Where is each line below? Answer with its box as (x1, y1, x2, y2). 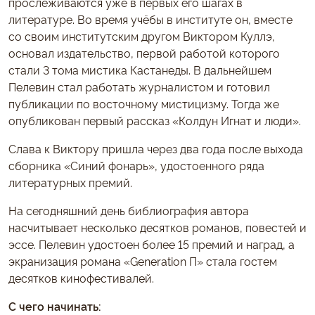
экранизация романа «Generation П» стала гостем (8, 252, 277, 269)
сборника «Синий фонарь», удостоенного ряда (8, 157, 264, 173)
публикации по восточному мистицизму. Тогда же (8, 95, 279, 111)
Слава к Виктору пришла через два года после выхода (8, 140, 303, 156)
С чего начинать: (8, 297, 101, 314)
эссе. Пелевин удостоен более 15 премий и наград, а (8, 236, 295, 252)
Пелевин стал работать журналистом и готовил (8, 78, 270, 94)
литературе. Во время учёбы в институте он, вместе (8, 11, 292, 27)
